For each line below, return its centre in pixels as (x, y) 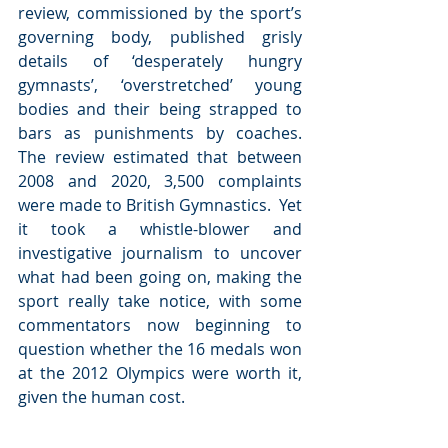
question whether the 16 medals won (160, 349)
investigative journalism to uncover (160, 253)
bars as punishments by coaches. (160, 133)
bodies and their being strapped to (160, 109)
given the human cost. (101, 397)
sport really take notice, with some (160, 301)
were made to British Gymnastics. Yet (160, 205)
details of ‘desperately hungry (160, 61)
